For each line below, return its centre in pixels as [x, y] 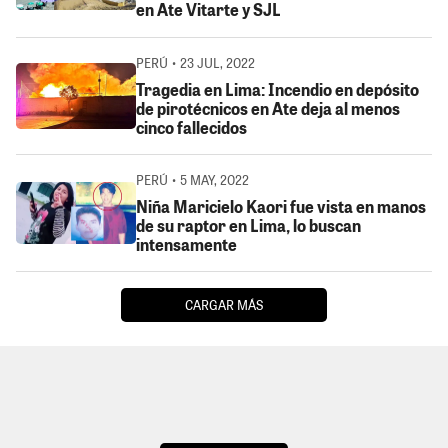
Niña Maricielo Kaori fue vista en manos [281, 206]
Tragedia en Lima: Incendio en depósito [277, 89]
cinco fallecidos [191, 127]
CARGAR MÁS [224, 305]
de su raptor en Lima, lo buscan [248, 225]
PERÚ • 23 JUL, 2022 [195, 62]
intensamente [186, 244]
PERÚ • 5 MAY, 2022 [192, 179]
